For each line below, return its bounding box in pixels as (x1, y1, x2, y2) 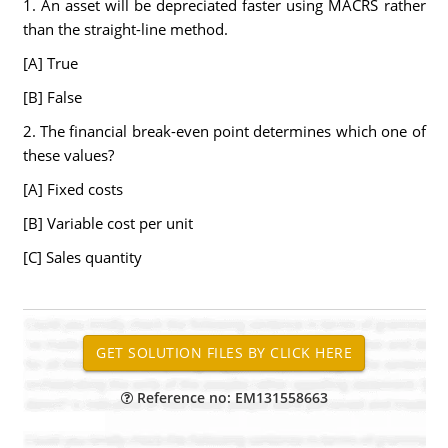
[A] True (22, 53, 78, 73)
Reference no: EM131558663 (132, 388, 328, 407)
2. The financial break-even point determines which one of (22, 121, 426, 141)
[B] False (22, 87, 82, 107)
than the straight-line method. (22, 19, 228, 39)
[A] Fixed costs (22, 179, 123, 199)
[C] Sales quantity (22, 247, 142, 267)
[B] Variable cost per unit (22, 213, 193, 233)
